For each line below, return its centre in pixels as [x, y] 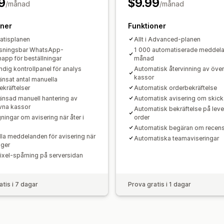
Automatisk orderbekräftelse [175, 87]
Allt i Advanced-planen [167, 39]
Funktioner [147, 25]
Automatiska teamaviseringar [176, 138]
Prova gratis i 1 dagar [159, 184]
